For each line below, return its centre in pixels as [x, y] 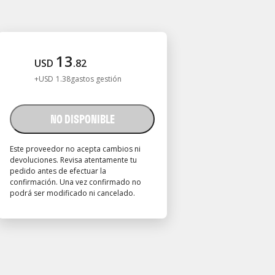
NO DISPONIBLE [82, 119]
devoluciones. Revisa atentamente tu [73, 160]
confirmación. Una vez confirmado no [76, 182]
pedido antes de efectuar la [58, 171]
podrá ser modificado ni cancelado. [72, 193]
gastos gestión [96, 79]
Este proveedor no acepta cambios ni [75, 149]
